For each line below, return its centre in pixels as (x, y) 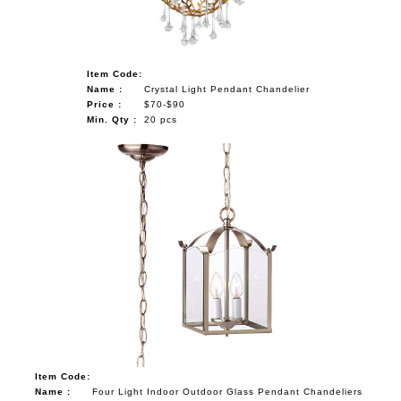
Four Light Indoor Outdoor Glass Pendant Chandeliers (227, 391)
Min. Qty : (112, 119)
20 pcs (161, 119)
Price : (105, 104)
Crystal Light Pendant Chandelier (227, 89)
